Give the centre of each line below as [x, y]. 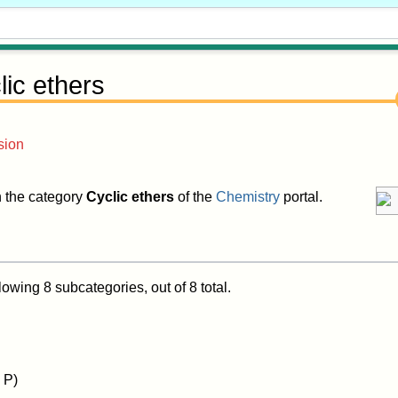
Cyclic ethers [130, 197]
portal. [301, 197]
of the [195, 197]
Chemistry [248, 197]
